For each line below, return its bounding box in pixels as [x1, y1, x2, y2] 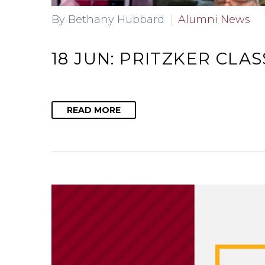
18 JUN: [51, 48, 120, 69]
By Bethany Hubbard [51, 13, 164, 27]
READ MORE [67, 105, 121, 116]
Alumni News [178, 13, 250, 27]
